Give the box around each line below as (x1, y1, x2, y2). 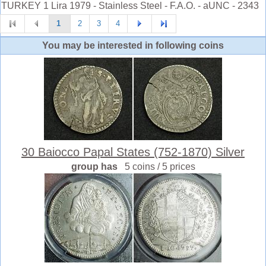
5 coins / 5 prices (124, 161, 195, 172)
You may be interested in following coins (42, 40, 224, 50)
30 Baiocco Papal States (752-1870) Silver (21, 145, 245, 159)
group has (71, 161, 125, 172)
